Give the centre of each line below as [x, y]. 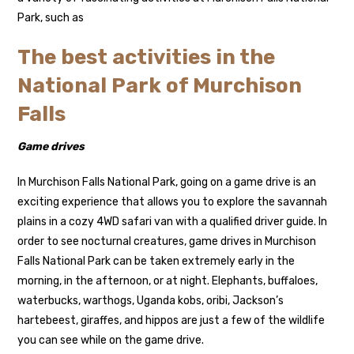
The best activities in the [147, 57]
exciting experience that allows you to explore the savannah [173, 201]
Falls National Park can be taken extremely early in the [156, 261]
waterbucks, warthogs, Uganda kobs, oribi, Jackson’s [151, 300]
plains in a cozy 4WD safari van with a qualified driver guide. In [173, 221]
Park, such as [51, 17]
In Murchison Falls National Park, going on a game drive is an [167, 182]
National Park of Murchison [160, 85]
